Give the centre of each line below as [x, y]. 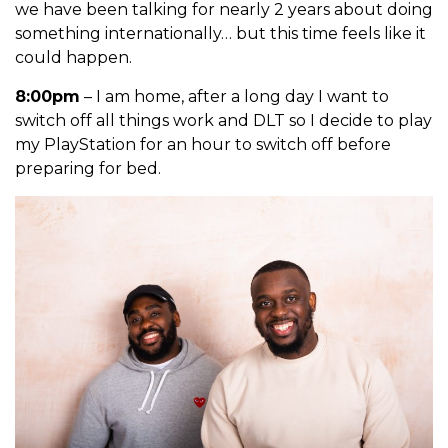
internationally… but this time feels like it [265, 33]
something [60, 33]
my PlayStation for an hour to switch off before [203, 144]
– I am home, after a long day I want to [234, 96]
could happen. [73, 57]
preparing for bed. [88, 168]
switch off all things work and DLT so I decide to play [223, 120]
